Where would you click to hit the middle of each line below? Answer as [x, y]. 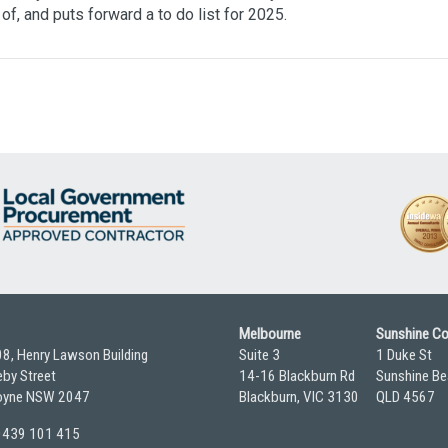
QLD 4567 [405, 397]
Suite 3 [259, 355]
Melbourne [270, 334]
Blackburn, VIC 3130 [299, 397]
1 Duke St [403, 355]
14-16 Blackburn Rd [297, 376]
